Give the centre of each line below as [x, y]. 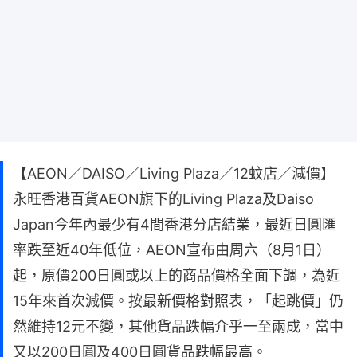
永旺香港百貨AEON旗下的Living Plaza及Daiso [163, 198]
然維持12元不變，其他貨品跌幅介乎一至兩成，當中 [178, 326]
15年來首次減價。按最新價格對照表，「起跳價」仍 [178, 300]
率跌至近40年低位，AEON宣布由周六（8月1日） [172, 249]
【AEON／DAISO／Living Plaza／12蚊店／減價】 [174, 173]
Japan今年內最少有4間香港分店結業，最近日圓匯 [175, 224]
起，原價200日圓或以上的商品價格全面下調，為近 [177, 275]
